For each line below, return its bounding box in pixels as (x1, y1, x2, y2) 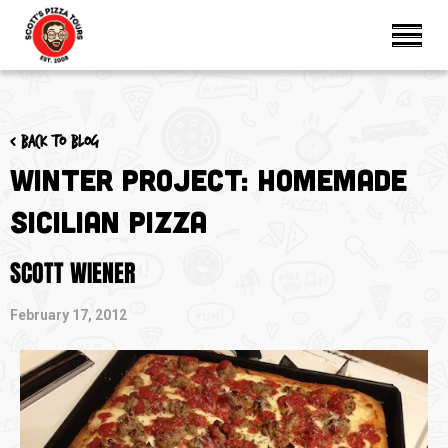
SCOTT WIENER (10, 255, 135, 291)
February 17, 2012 (10, 307, 127, 323)
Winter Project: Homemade (10, 161, 407, 197)
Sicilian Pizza (10, 203, 207, 239)
